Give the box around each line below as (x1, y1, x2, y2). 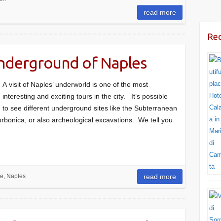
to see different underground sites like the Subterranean (2, 104, 177, 112)
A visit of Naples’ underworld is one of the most (2, 80, 148, 88)
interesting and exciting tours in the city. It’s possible (2, 92, 168, 100)
